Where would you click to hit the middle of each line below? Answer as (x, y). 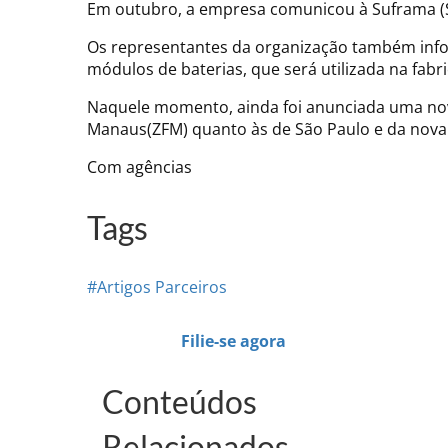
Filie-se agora (233, 341)
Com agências (139, 167)
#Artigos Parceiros (157, 287)
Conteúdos (179, 401)
